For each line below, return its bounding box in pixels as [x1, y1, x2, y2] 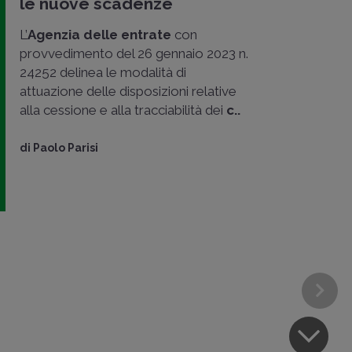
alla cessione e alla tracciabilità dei [20, 101, 226, 118]
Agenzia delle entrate [27, 26, 171, 42]
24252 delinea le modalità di [20, 64, 186, 80]
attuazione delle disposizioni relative [20, 82, 236, 99]
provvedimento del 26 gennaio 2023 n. [20, 45, 248, 61]
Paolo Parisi [33, 141, 98, 154]
